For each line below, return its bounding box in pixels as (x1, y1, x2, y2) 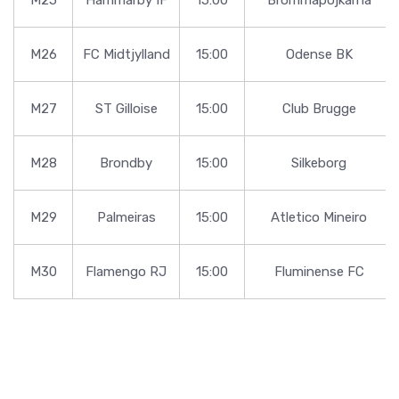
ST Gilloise (94, 100, 158, 117)
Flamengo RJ (85, 263, 167, 280)
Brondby (100, 154, 152, 171)
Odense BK (285, 45, 353, 62)
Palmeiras (96, 208, 156, 225)
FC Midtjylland (82, 45, 170, 62)
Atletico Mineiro (271, 208, 367, 225)
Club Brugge (281, 100, 356, 117)
